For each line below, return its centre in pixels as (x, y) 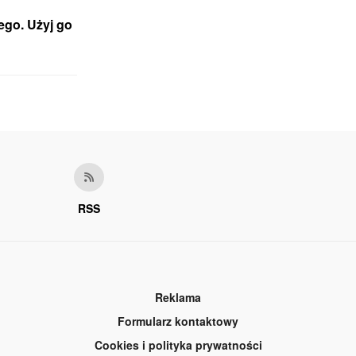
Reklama (178, 298)
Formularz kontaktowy (178, 321)
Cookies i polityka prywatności (178, 345)
